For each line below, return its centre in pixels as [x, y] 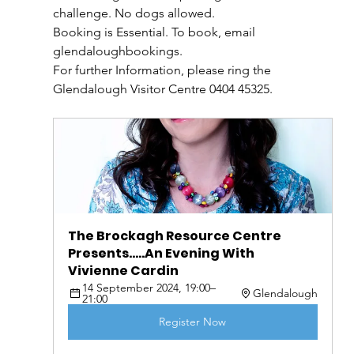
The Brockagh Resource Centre [175, 236]
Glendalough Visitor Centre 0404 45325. [162, 89]
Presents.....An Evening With [162, 254]
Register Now [193, 322]
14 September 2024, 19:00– [149, 288]
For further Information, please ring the [163, 70]
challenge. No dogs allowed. [134, 13]
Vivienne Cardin [123, 271]
